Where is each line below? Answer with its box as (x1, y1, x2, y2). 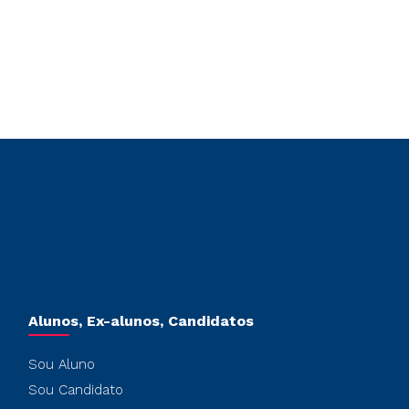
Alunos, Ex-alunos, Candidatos (27, 312, 254, 330)
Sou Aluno (27, 356, 95, 372)
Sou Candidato (27, 382, 123, 398)
